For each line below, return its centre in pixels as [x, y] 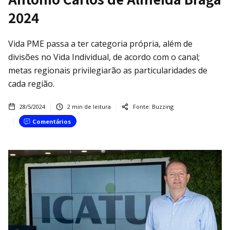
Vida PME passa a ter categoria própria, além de [100, 43]
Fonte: [142, 106]
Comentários [52, 121]
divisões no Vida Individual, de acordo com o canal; [104, 57]
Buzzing [163, 106]
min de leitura [91, 106]
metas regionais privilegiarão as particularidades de [108, 70]
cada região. [31, 83]
